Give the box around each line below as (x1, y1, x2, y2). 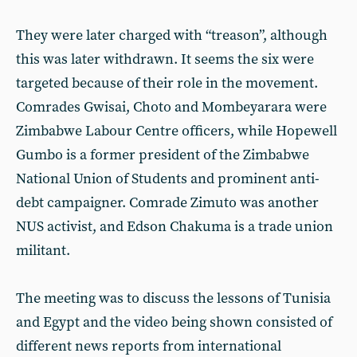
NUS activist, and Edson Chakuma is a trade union (16, 218, 333, 236)
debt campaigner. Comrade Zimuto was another (16, 194, 319, 212)
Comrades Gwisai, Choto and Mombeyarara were (16, 98, 327, 116)
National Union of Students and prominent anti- (16, 170, 320, 188)
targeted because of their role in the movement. (16, 74, 318, 92)
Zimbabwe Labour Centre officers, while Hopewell (16, 122, 337, 140)
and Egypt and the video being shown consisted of (16, 313, 332, 331)
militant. (16, 241, 70, 260)
